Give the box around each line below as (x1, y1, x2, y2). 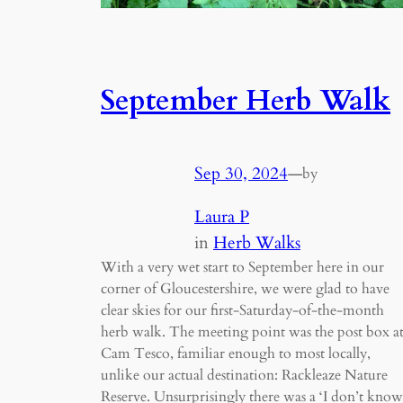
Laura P (194, 204, 249, 228)
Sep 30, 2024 (194, 161, 288, 185)
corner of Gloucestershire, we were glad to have (101, 278, 390, 299)
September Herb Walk (101, 80, 390, 121)
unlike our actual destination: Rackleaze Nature (101, 364, 388, 385)
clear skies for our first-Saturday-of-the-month (101, 300, 384, 320)
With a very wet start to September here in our (101, 256, 384, 277)
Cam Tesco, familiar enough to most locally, (101, 343, 371, 363)
